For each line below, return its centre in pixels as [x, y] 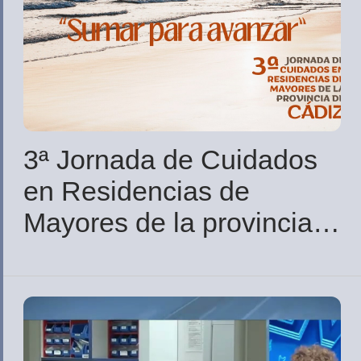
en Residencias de [137, 191]
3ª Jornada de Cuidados [170, 160]
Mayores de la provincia [168, 223]
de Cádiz [78, 254]
